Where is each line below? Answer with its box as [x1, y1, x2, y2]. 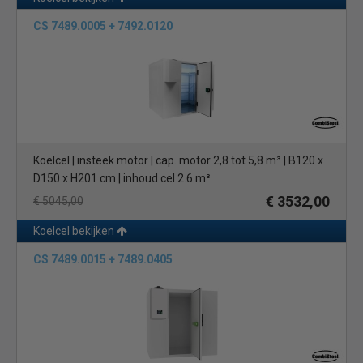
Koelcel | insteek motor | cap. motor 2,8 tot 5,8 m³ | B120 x [33, 154, 323, 167]
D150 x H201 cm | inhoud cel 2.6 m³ [33, 172, 211, 185]
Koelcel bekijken [33, 224, 117, 237]
